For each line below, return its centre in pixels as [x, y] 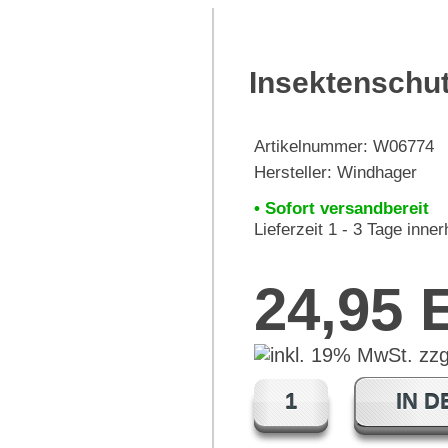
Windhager [377, 172]
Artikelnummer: [313, 146]
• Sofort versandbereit [341, 208]
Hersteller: [295, 172]
